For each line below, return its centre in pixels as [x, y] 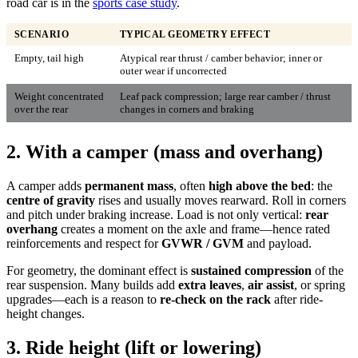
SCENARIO [42, 34]
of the [328, 270]
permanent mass [129, 185]
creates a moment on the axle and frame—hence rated [194, 229]
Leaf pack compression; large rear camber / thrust [225, 96]
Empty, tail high [49, 58]
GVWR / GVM [203, 243]
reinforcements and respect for [84, 243]
